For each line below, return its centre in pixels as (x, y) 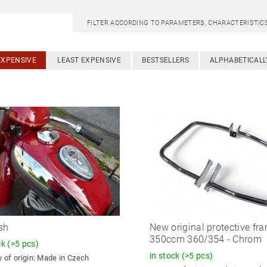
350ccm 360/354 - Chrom (206, 239)
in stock (165, 255)
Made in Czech (63, 258)
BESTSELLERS (165, 60)
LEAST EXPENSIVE (89, 60)
